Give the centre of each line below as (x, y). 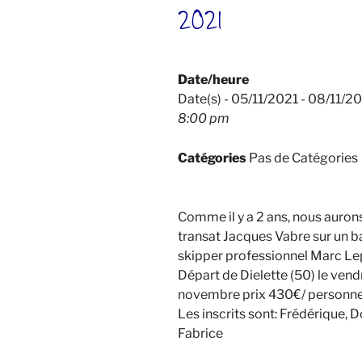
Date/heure (213, 79)
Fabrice (200, 333)
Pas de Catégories (302, 158)
